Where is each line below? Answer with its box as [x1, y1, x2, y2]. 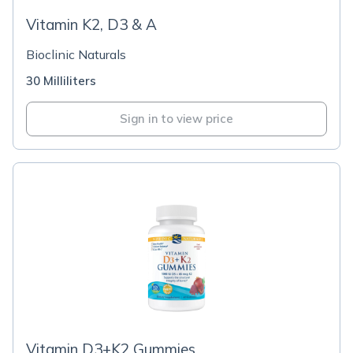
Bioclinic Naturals [26, 46, 126, 62]
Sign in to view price [120, 111, 233, 126]
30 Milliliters [26, 73, 96, 88]
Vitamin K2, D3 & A [26, 15, 157, 34]
